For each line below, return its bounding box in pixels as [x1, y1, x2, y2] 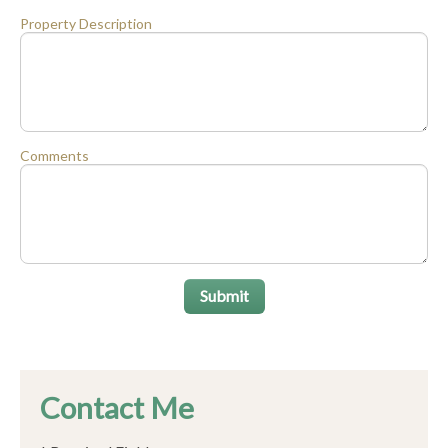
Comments [20, 146, 89, 164]
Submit [199, 285, 249, 305]
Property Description [20, 14, 152, 32]
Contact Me [40, 389, 194, 425]
